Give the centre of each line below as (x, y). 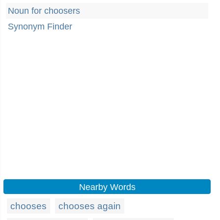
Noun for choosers (44, 11)
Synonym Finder (40, 27)
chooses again (90, 206)
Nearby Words (107, 187)
